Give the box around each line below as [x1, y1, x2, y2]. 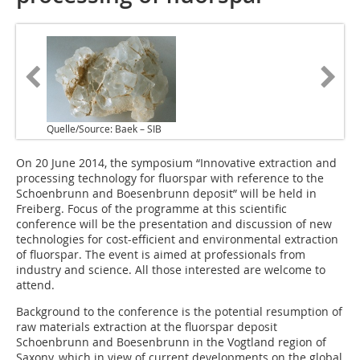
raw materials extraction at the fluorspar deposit [16, 319, 277, 335]
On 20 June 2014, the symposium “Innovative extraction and [16, 155, 337, 171]
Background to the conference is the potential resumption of [16, 304, 342, 320]
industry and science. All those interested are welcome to [16, 262, 325, 278]
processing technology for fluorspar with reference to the [16, 170, 324, 186]
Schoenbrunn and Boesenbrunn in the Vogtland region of [16, 334, 326, 350]
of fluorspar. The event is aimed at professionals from [16, 247, 305, 263]
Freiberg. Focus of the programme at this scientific [16, 201, 287, 217]
